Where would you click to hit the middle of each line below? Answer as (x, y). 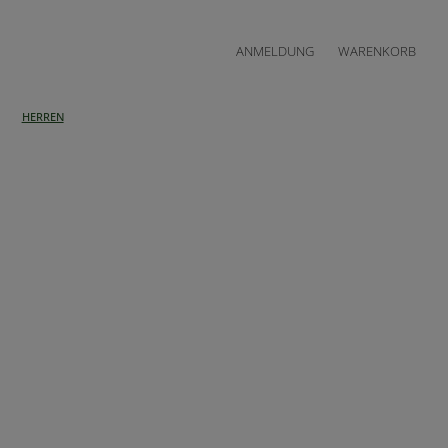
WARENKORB (377, 50)
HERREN (42, 116)
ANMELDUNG (275, 50)
